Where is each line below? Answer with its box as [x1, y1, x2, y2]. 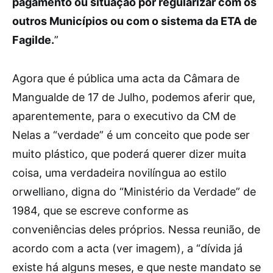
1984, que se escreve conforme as [12, 204, 188, 218]
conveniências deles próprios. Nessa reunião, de [12, 223, 260, 236]
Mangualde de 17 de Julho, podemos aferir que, [12, 91, 255, 104]
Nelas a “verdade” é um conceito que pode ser [12, 129, 250, 142]
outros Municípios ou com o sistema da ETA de [12, 15, 257, 28]
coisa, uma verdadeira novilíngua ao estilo [12, 166, 227, 180]
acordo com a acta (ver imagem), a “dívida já [12, 242, 243, 255]
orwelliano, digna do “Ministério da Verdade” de [12, 185, 256, 199]
